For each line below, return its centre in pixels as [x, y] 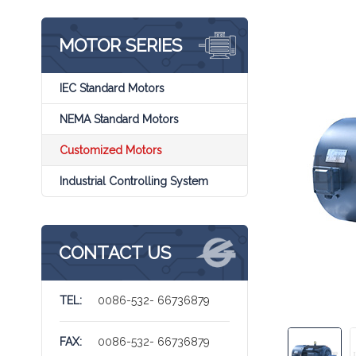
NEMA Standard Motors [119, 119]
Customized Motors [111, 150]
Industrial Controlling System [134, 181]
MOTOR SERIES [120, 45]
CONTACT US [115, 253]
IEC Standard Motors [112, 88]
